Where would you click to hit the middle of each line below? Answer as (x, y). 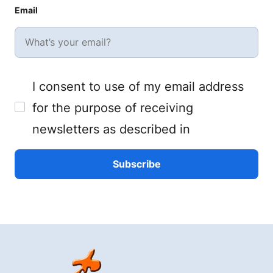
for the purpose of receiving (113, 108)
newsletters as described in (111, 129)
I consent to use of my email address (138, 86)
